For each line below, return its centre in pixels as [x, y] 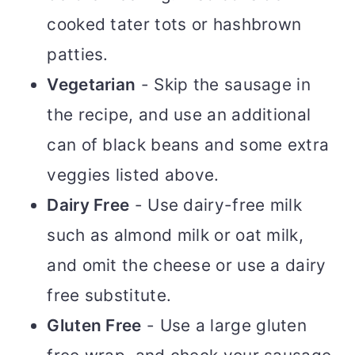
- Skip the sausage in [223, 85]
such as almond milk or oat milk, [175, 235]
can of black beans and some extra [188, 145]
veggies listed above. [133, 175]
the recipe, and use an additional [179, 115]
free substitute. [109, 296]
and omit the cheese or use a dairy [187, 265]
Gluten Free [94, 326]
